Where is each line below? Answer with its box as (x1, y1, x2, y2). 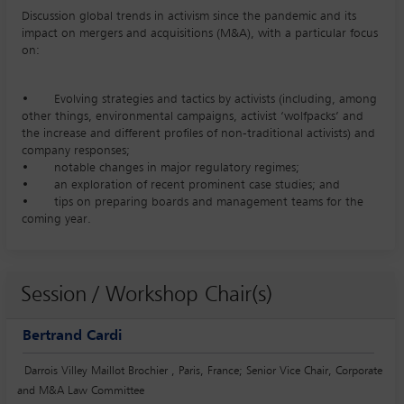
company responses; (22, 143, 130, 157)
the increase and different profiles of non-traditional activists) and (22, 126, 375, 140)
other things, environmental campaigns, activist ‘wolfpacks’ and (22, 109, 363, 123)
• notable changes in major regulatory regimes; (22, 161, 299, 174)
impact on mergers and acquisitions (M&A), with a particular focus (22, 26, 378, 40)
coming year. (22, 212, 91, 225)
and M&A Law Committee (17, 384, 144, 397)
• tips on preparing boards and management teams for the (22, 195, 363, 208)
